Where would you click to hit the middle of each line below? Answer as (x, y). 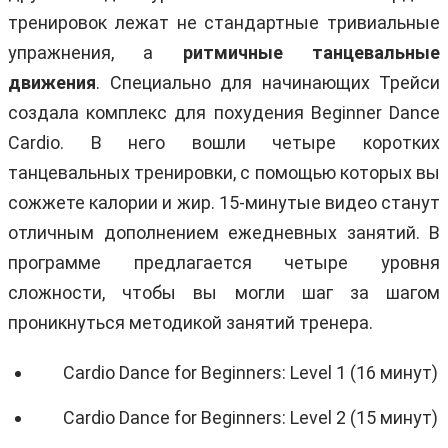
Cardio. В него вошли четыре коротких (224, 142)
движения (52, 82)
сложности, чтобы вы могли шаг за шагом (224, 292)
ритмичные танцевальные (311, 52)
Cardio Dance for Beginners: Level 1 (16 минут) (250, 372)
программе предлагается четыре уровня (224, 262)
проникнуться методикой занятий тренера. (190, 322)
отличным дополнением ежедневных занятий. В (224, 232)
